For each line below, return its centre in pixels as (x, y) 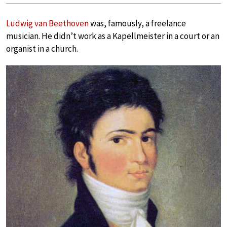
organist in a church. (42, 49)
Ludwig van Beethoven (47, 23)
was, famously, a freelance (137, 23)
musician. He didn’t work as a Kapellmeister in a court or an (113, 36)
